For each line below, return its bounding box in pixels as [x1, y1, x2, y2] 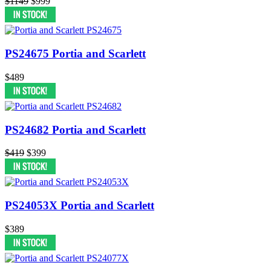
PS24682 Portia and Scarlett [5, 123, 146, 136]
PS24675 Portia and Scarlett [5, 47, 146, 60]
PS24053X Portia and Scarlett [5, 199, 154, 212]
